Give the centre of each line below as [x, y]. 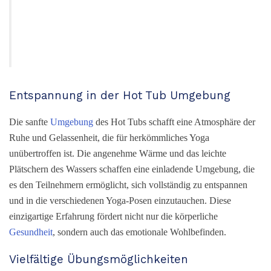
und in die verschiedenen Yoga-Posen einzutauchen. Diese [120, 201]
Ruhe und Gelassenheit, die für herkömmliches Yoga [109, 138]
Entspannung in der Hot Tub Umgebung [120, 95]
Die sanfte [30, 122]
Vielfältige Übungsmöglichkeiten [99, 260]
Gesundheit [31, 232]
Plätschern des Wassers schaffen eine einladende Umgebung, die [132, 169]
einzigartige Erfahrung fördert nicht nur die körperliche [113, 217]
